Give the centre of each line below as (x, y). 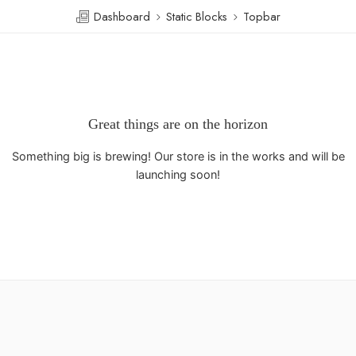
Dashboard (120, 16)
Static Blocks (197, 16)
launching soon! (178, 174)
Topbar (262, 16)
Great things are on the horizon (178, 124)
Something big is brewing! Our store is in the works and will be (178, 156)
